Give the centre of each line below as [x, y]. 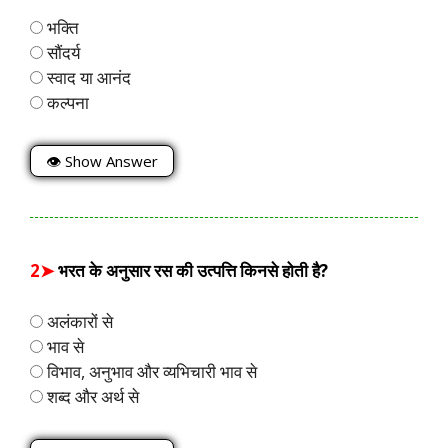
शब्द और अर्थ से [91, 396]
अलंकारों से [78, 321]
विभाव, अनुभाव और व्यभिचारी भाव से [150, 371]
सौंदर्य [61, 52]
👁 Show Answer [102, 161]
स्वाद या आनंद [87, 77]
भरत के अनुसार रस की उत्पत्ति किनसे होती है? [193, 271]
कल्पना [66, 102]
